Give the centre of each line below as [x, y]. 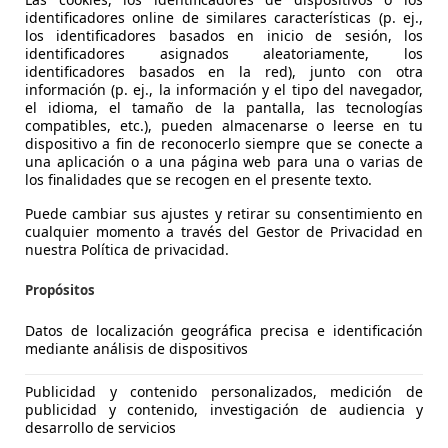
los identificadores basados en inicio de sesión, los [224, 35]
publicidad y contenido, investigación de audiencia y [224, 410]
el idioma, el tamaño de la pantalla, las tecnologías [224, 107]
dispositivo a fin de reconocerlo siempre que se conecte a [224, 143]
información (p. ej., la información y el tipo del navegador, [224, 89]
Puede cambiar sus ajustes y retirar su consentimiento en [224, 213]
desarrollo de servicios [100, 428]
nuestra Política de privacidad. [127, 249]
